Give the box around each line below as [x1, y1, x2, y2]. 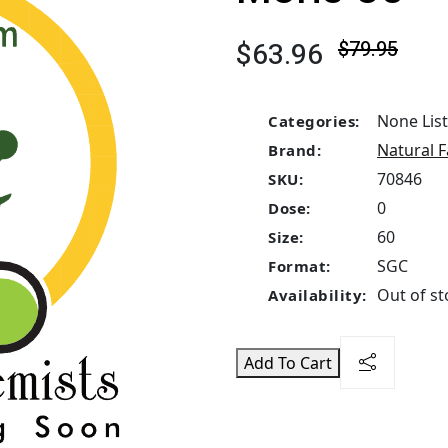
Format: [268, 256, 331, 276]
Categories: [268, 111, 360, 131]
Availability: [268, 285, 367, 305]
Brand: [268, 140, 321, 160]
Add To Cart [244, 351, 332, 374]
